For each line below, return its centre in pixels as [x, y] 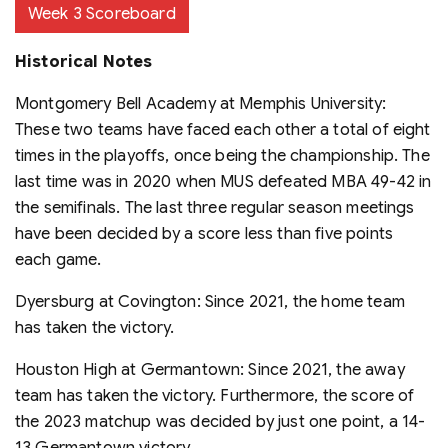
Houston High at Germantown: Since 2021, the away [210, 369]
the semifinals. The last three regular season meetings [215, 207]
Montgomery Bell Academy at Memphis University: [201, 103]
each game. [58, 259]
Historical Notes [84, 61]
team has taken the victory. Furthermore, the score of [215, 395]
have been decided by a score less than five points [204, 233]
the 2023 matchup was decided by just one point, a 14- [220, 421]
